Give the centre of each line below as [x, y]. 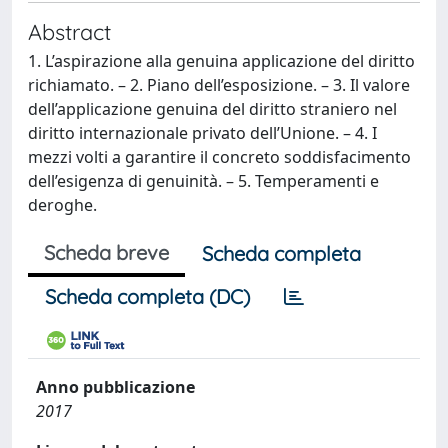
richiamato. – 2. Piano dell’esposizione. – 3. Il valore [219, 85]
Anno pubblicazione [115, 387]
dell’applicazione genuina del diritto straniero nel [212, 109]
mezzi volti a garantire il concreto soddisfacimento [219, 157]
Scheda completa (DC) [147, 296]
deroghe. [62, 205]
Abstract [69, 31]
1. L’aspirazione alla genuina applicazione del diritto [221, 61]
